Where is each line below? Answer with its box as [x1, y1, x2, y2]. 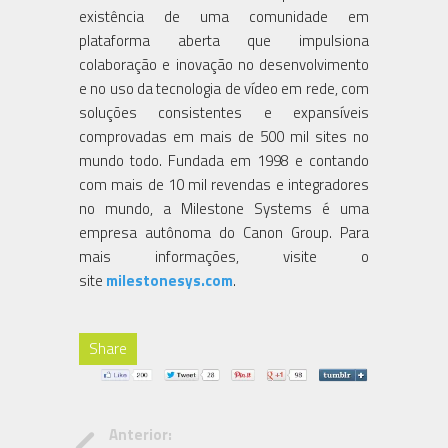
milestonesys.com [106, 268, 233, 292]
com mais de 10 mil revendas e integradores [79, 172, 369, 196]
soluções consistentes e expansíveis [79, 100, 369, 124]
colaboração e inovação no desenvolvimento [79, 52, 369, 76]
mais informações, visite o [79, 244, 369, 268]
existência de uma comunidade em [79, 4, 369, 28]
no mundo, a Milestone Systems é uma [79, 196, 369, 220]
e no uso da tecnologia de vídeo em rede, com [79, 76, 369, 100]
